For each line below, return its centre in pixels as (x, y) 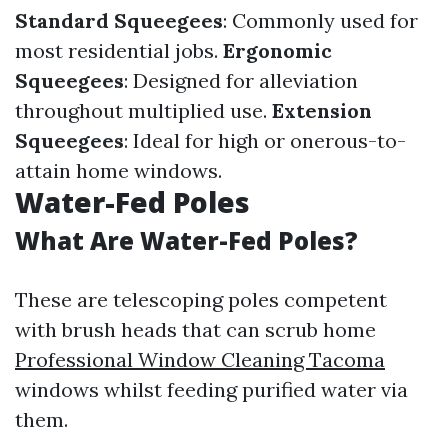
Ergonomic (277, 50)
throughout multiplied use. (143, 110)
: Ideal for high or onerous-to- (265, 140)
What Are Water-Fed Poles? (186, 240)
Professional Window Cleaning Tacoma (200, 359)
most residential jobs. (119, 50)
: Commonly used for (320, 20)
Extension (322, 110)
